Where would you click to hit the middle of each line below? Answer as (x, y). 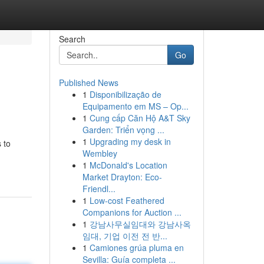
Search (72, 39)
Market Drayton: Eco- (122, 177)
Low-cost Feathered (127, 200)
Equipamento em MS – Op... (135, 106)
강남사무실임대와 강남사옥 (140, 224)
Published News (88, 82)
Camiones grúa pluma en (136, 247)
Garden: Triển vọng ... (123, 130)
